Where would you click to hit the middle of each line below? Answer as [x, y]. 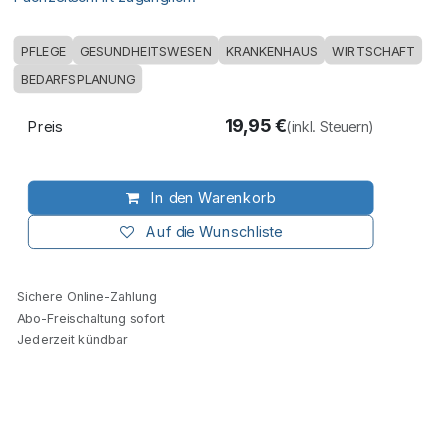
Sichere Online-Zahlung [85, 297]
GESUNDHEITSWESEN [146, 51]
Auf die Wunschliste [213, 232]
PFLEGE [43, 51]
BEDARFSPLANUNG [78, 80]
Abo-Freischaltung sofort [89, 318]
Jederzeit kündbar [70, 340]
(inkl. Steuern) [330, 127]
